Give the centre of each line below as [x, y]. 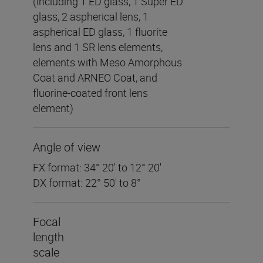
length [48, 237]
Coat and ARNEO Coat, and [95, 78]
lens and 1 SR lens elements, [98, 47]
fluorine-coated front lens [90, 93]
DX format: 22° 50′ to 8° [87, 183]
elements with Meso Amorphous [107, 63]
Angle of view [67, 147]
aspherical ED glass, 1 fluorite [100, 32]
